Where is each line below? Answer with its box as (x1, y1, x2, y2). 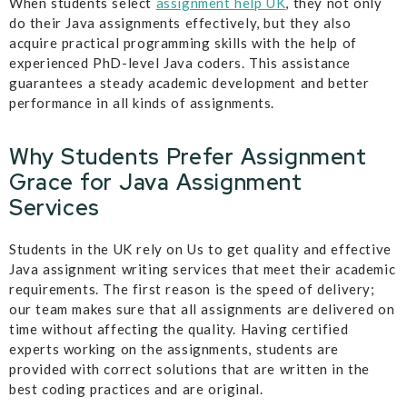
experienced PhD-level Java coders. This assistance (9, 55, 352, 72)
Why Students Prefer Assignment (9, 142, 367, 171)
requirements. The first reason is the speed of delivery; (9, 280, 375, 297)
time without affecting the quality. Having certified (9, 320, 349, 337)
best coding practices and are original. (9, 380, 263, 397)
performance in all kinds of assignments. (9, 94, 275, 112)
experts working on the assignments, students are (9, 340, 339, 357)
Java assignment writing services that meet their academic (9, 260, 396, 277)
